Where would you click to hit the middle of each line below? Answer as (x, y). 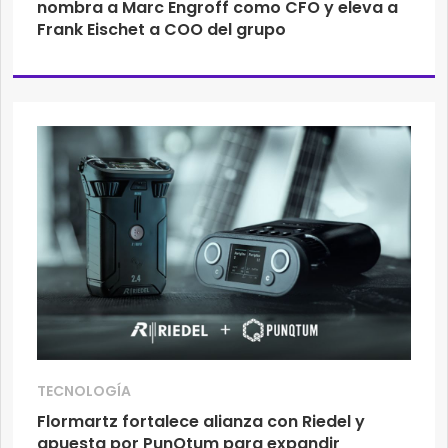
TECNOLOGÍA (84, 391)
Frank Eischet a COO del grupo (161, 30)
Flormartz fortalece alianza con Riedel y (201, 422)
